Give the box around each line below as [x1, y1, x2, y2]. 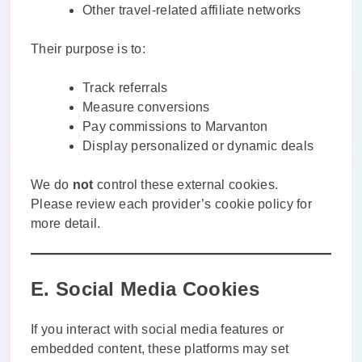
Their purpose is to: [31, 41, 145, 56]
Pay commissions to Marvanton [82, 119, 268, 133]
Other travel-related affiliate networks [82, 2, 301, 17]
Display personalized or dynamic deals [82, 138, 314, 153]
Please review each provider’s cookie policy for [31, 196, 313, 211]
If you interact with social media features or [31, 322, 284, 336]
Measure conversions [82, 99, 210, 114]
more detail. [31, 216, 101, 230]
